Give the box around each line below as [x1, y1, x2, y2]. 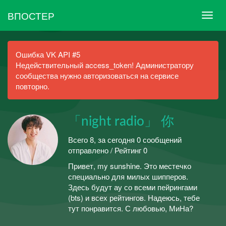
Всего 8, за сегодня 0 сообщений [68, 134, 182, 145]
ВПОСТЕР [8, 8, 54, 22]
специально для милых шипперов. [68, 171, 188, 182]
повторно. [16, 81, 49, 91]
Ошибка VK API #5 [16, 49, 80, 60]
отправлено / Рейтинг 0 [68, 144, 147, 155]
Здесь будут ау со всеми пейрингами [68, 182, 197, 192]
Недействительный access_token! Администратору [16, 60, 194, 70]
